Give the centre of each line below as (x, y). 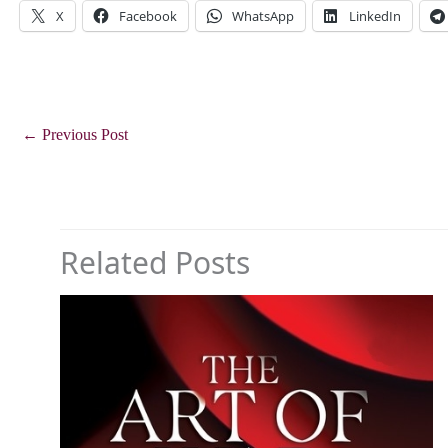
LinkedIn (375, 15)
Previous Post (83, 134)
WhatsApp (263, 15)
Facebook (148, 15)
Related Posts (155, 263)
